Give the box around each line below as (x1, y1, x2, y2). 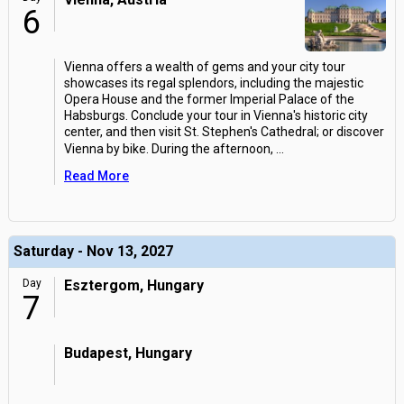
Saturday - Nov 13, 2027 (14, 243, 173, 260)
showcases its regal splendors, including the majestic (64, 76, 363, 90)
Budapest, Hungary (64, 344, 192, 362)
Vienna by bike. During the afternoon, (64, 142, 273, 156)
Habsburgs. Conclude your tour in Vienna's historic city (64, 108, 368, 123)
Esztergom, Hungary (64, 277, 204, 294)
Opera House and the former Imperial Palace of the (64, 92, 354, 106)
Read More (64, 169, 129, 183)
